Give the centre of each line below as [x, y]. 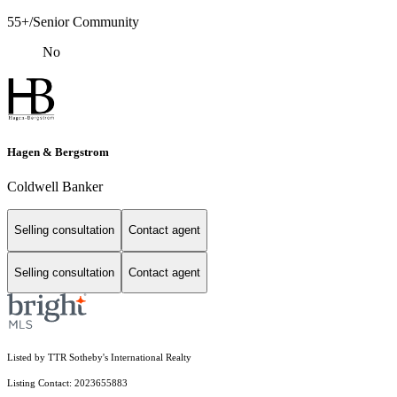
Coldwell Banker [55, 187]
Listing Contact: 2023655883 [69, 384]
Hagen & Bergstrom [58, 152]
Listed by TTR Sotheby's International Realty [99, 358]
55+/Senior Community [73, 21]
